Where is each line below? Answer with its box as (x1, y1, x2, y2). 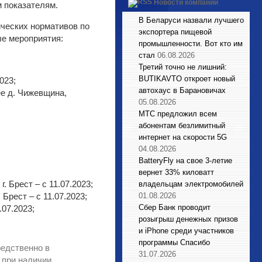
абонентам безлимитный (139, 121, 225, 130)
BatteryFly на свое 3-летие (139, 156, 232, 165)
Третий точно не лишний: (139, 63, 227, 71)
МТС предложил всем (139, 109, 217, 118)
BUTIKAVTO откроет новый (139, 74, 235, 83)
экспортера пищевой (139, 27, 212, 36)
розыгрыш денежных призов (139, 215, 238, 223)
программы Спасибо (139, 238, 210, 247)
